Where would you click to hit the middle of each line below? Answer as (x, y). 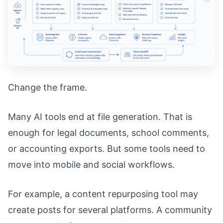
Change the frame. (48, 87)
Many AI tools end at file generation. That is (100, 116)
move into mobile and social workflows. (91, 164)
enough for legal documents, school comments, (109, 132)
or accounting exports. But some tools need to (107, 148)
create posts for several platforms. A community (110, 210)
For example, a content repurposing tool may (103, 194)
